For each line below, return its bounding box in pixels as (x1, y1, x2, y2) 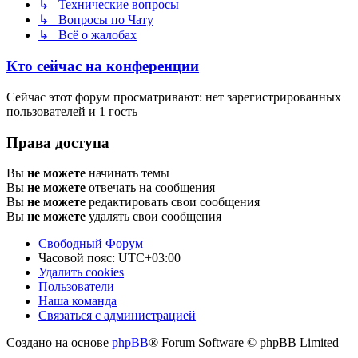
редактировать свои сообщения (86, 195, 260, 209)
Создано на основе (6, 336, 112, 350)
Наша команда (38, 294, 117, 308)
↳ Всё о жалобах (38, 28, 137, 42)
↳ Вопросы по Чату (38, 13, 153, 27)
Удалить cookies (38, 265, 124, 280)
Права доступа (6, 133, 109, 151)
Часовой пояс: (38, 251, 118, 265)
